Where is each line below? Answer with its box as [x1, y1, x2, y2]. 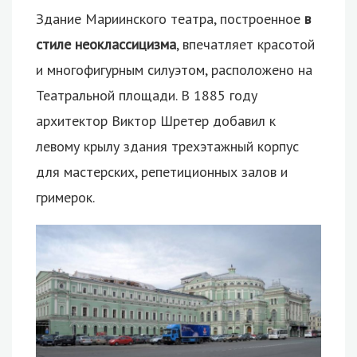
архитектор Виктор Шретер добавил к [36, 112, 276, 131]
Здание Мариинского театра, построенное [36, 10, 304, 29]
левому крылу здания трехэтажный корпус [36, 137, 299, 156]
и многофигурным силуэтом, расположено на [36, 61, 312, 80]
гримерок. [36, 188, 95, 207]
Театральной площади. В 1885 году [36, 86, 257, 105]
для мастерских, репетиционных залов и [36, 163, 288, 182]
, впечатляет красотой [176, 35, 315, 54]
